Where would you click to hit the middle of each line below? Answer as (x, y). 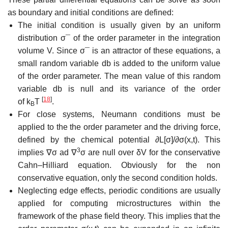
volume (32, 50)
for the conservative (183, 152)
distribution (39, 38)
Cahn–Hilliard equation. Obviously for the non (119, 165)
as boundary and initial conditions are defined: (91, 12)
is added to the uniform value (167, 63)
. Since (66, 50)
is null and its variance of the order (145, 89)
